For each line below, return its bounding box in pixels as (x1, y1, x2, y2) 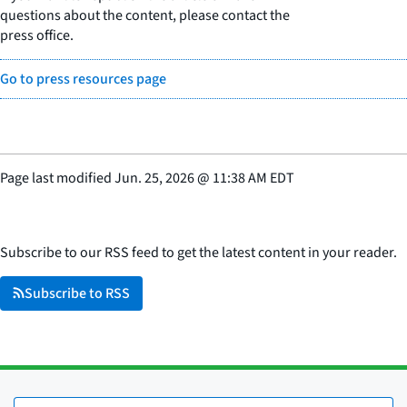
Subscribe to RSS (25, 283, 130, 303)
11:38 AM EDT (213, 167, 294, 188)
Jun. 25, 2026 (114, 167, 194, 188)
